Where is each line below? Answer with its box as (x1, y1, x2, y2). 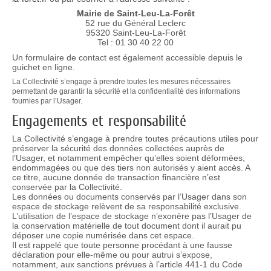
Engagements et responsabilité (11, 111, 186, 129)
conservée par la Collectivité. (11, 181, 122, 192)
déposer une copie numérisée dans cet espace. (11, 230, 194, 240)
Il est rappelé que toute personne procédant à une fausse (11, 240, 232, 250)
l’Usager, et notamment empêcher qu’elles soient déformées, (11, 152, 245, 163)
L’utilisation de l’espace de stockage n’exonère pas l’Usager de (11, 211, 252, 221)
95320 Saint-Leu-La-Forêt (85, 28, 186, 38)
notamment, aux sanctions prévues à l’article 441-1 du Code (11, 259, 243, 269)
